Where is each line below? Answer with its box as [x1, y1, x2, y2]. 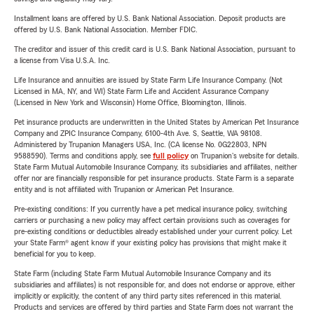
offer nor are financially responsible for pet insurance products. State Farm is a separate [14, 174, 294, 182]
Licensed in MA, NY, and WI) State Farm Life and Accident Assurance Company [14, 87, 268, 95]
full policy [153, 151, 189, 160]
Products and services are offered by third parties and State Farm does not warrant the [14, 303, 293, 311]
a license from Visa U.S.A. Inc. [14, 56, 110, 64]
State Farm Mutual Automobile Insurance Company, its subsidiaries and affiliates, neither [14, 163, 297, 171]
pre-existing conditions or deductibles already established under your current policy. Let [14, 227, 292, 235]
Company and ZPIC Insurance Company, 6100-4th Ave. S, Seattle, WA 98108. [14, 129, 262, 137]
